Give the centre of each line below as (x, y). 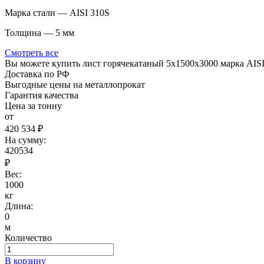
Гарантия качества (42, 95)
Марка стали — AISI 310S (57, 13)
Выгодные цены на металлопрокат (75, 85)
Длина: (19, 206)
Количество (28, 238)
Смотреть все (32, 53)
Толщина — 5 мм (39, 33)
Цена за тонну (33, 106)
